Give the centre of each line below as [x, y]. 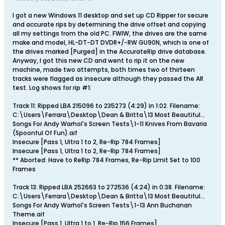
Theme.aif [29, 214]
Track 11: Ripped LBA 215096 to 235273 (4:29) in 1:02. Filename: [106, 106]
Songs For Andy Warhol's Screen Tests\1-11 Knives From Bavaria [110, 124]
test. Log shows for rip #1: [52, 88]
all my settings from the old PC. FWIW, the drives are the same [110, 33]
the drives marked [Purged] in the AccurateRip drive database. [109, 51]
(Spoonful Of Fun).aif [45, 133]
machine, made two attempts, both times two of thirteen [104, 70]
